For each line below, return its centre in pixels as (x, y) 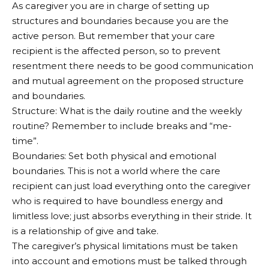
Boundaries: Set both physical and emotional (114, 156)
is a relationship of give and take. (85, 231)
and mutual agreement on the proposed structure (128, 80)
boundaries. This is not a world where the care (116, 171)
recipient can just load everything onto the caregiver (131, 186)
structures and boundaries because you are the (120, 20)
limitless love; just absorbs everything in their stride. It (132, 216)
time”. (25, 141)
